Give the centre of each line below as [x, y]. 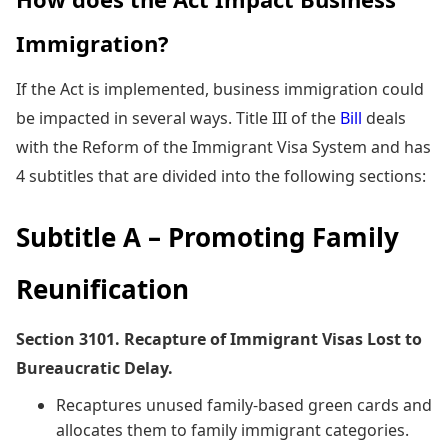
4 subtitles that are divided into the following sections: [221, 175]
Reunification [102, 288]
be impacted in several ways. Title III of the [178, 117]
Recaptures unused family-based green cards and [244, 404]
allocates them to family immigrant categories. [232, 429]
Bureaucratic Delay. [94, 367]
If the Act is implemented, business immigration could [220, 88]
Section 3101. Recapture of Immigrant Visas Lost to [219, 338]
